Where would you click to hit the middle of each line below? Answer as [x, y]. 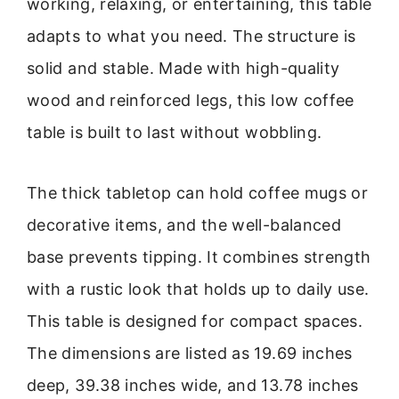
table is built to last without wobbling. [175, 133]
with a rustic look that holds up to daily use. [198, 289]
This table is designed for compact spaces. [195, 322]
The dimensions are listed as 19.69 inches [190, 354]
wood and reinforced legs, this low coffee [191, 101]
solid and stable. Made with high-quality [183, 69]
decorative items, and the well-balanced [184, 225]
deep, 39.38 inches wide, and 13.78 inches [193, 386]
